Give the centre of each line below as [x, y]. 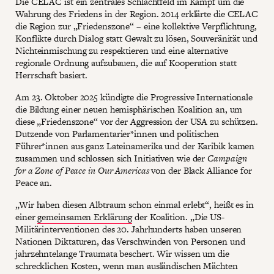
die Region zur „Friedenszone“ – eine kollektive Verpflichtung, [136, 26]
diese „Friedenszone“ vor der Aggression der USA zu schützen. [137, 121]
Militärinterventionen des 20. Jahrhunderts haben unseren [129, 229]
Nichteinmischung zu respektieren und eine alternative [122, 50]
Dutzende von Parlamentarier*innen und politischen [117, 134]
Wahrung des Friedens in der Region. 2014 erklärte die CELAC [137, 14]
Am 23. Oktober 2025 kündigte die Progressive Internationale [134, 97]
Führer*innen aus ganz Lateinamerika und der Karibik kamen [135, 146]
